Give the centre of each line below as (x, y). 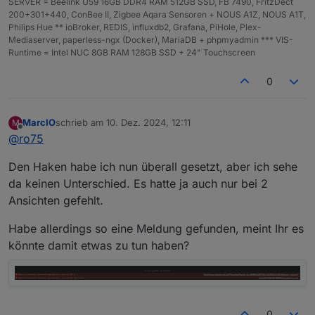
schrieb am (81, 123)
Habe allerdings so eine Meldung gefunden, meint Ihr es (156, 228)
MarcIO (39, 123)
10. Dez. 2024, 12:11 (148, 123)
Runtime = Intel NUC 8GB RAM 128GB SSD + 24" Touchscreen (132, 52)
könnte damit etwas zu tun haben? (99, 245)
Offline (34, 133)
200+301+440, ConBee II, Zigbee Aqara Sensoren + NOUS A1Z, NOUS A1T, (157, 14)
